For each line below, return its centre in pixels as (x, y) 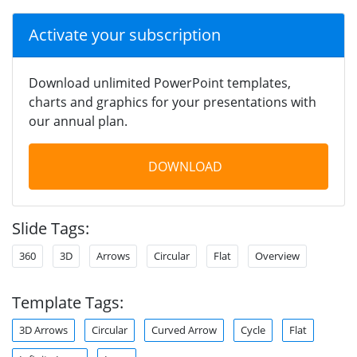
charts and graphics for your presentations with (173, 102)
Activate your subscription (125, 34)
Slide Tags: (51, 228)
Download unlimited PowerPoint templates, (160, 82)
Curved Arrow (184, 330)
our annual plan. (78, 121)
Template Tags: (68, 302)
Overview (277, 255)
